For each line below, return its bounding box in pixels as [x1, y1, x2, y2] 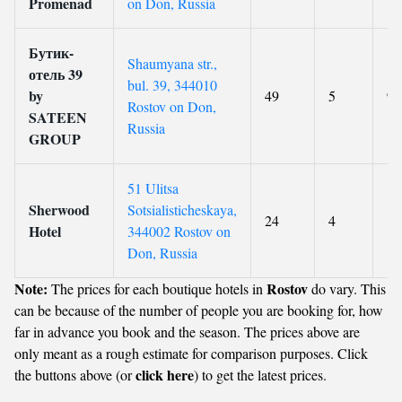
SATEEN [29, 107, 87, 127]
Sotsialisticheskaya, [127, 200, 237, 219]
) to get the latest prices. [194, 365, 327, 384]
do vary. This [308, 279, 386, 298]
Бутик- [29, 42, 74, 63]
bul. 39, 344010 [127, 75, 217, 94]
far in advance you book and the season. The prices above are [14, 322, 360, 341]
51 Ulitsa [127, 179, 179, 197]
